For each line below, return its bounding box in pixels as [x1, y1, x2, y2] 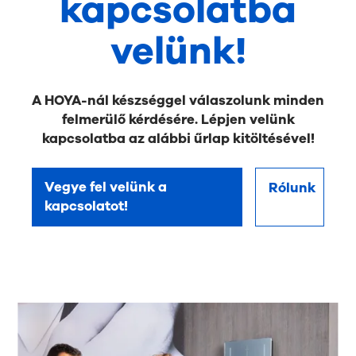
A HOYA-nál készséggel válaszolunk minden [32, 91, 324, 110]
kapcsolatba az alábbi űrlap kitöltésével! [41, 129, 315, 148]
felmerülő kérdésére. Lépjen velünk [61, 110, 295, 129]
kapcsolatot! [44, 196, 129, 215]
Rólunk [269, 178, 316, 197]
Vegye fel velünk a [44, 177, 168, 196]
